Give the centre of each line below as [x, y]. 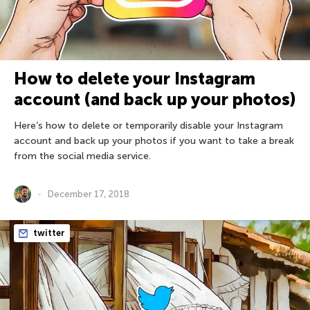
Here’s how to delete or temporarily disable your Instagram [148, 126]
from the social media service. [82, 156]
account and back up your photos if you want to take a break [154, 141]
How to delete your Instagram [135, 79]
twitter [48, 233]
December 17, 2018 [89, 194]
